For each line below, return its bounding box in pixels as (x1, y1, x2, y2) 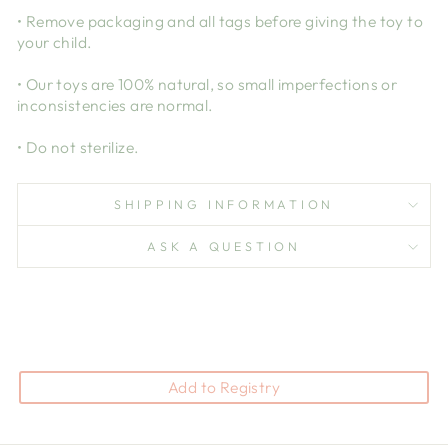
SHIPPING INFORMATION (113, 196, 335, 213)
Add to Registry (168, 377, 280, 398)
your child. (17, 32, 93, 53)
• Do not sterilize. (17, 137, 140, 158)
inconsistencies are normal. (17, 95, 214, 116)
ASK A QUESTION (147, 238, 301, 255)
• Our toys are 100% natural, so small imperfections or (17, 74, 398, 95)
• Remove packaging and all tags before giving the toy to (17, 11, 423, 32)
